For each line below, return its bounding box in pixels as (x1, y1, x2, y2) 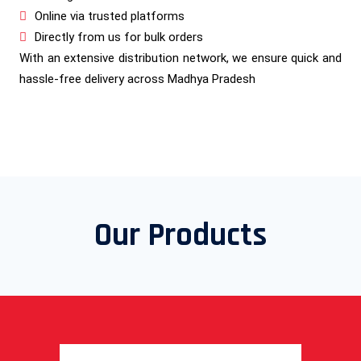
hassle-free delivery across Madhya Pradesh (19, 71, 255, 86)
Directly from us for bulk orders (35, 29, 203, 44)
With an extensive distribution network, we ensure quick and (19, 50, 342, 65)
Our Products (94, 214, 267, 256)
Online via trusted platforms (35, 8, 185, 23)
